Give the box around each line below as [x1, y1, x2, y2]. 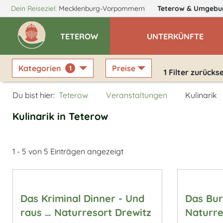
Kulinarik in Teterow [12, 110, 108, 122]
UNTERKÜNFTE [147, 31, 204, 41]
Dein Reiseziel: [8, 4, 59, 13]
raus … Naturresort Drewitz [20, 206, 151, 219]
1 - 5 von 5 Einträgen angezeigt [12, 146, 123, 156]
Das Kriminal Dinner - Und [20, 192, 144, 205]
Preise [112, 63, 136, 73]
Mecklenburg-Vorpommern [58, 4, 145, 13]
